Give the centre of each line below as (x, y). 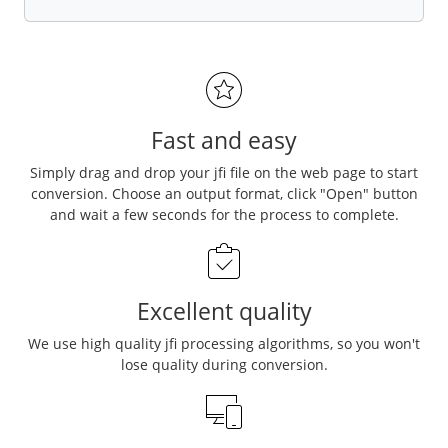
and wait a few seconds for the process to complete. (224, 214)
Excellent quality (224, 310)
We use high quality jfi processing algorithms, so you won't (224, 343)
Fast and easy (224, 139)
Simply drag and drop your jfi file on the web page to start (224, 172)
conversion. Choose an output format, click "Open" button (224, 193)
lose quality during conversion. (224, 364)
